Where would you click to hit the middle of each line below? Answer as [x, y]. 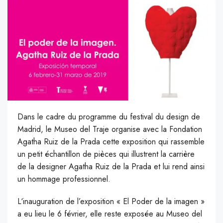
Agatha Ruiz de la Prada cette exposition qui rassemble [111, 141]
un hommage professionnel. [64, 179]
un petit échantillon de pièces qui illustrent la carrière [106, 154]
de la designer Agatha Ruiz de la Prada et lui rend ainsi [111, 166]
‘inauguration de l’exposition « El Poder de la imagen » [113, 201]
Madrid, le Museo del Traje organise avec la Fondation [110, 129]
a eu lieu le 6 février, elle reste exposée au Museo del [110, 214]
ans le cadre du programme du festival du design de [112, 116]
